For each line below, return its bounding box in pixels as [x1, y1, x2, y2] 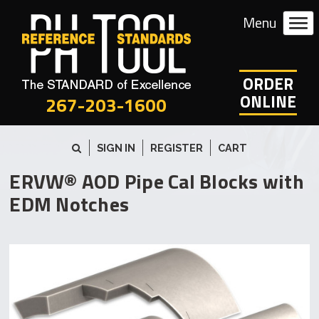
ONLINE [240, 89, 297, 114]
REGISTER [150, 142, 203, 154]
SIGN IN [97, 142, 135, 154]
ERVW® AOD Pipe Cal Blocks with [9, 166, 304, 197]
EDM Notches [9, 189, 130, 219]
